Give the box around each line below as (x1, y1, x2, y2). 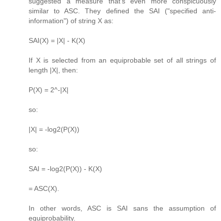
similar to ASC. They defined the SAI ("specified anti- (29, 7, 216, 15)
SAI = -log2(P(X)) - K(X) (29, 165, 102, 173)
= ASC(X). (29, 184, 59, 193)
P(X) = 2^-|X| (29, 86, 69, 94)
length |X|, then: (29, 66, 78, 74)
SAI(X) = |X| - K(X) (29, 37, 85, 45)
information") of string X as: (29, 17, 113, 25)
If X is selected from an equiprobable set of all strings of (29, 56, 216, 65)
